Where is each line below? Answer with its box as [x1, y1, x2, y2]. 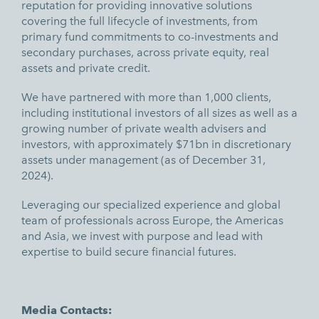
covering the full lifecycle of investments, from [21, 14, 258, 28]
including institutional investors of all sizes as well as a [21, 105, 298, 120]
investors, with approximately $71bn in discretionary [21, 137, 291, 151]
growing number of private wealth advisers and [21, 121, 266, 135]
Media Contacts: [21, 303, 112, 318]
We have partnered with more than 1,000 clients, [21, 90, 271, 104]
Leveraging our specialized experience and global [21, 198, 281, 212]
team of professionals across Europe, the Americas [21, 214, 283, 228]
